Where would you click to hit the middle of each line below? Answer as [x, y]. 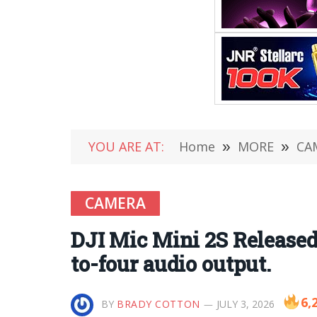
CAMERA [115, 203]
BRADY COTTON [158, 304]
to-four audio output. [171, 264]
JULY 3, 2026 [245, 304]
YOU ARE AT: [126, 146]
